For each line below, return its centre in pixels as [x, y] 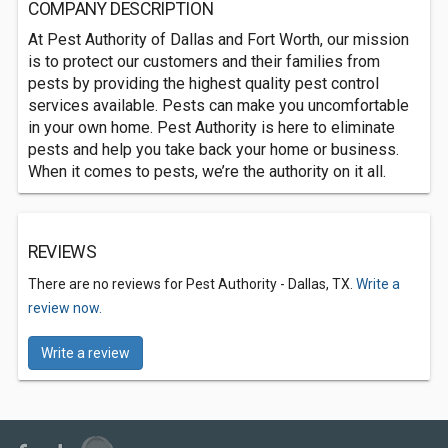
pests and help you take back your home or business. [213, 149]
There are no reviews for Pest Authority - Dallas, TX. [192, 284]
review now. [65, 308]
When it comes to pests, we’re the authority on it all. [207, 171]
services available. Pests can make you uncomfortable [218, 105]
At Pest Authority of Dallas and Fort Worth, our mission [218, 39]
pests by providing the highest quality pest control [203, 83]
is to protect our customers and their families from [204, 61]
